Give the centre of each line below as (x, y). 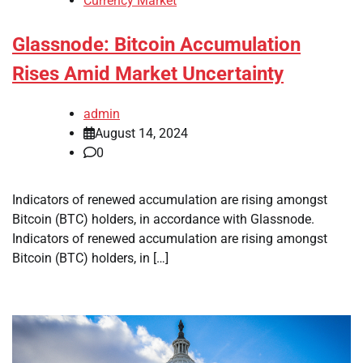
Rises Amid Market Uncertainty (148, 74)
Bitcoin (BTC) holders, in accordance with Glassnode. (163, 219)
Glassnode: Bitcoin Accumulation (156, 45)
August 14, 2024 (141, 133)
